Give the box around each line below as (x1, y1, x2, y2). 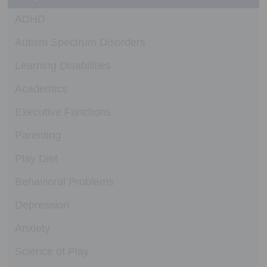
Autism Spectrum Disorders (14, 36, 145, 49)
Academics (14, 83, 67, 95)
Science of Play (14, 246, 89, 258)
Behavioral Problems (14, 176, 114, 188)
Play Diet (14, 153, 58, 165)
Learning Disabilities (14, 60, 111, 72)
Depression (14, 199, 69, 212)
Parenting (14, 129, 61, 142)
